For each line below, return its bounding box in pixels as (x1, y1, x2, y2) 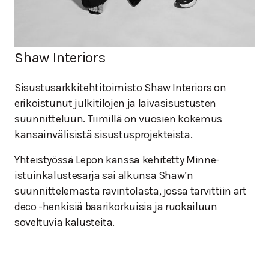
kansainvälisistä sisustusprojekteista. (14, 128, 193, 142)
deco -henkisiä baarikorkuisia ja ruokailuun (14, 200, 217, 214)
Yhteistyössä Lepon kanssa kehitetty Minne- (14, 153, 220, 167)
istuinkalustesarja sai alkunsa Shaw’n (14, 169, 193, 183)
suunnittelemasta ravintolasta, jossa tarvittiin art (14, 184, 247, 198)
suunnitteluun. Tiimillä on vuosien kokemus (14, 112, 222, 126)
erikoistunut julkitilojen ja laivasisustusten (14, 97, 216, 110)
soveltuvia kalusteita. (14, 216, 115, 229)
